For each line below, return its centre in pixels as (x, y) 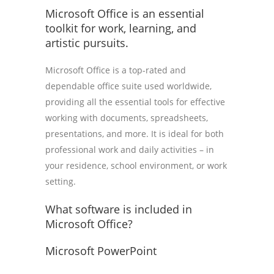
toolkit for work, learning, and (121, 28)
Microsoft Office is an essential (125, 13)
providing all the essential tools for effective (135, 102)
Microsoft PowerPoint (101, 251)
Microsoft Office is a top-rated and (116, 70)
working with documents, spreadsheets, (127, 118)
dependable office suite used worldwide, (128, 86)
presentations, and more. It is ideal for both (135, 134)
